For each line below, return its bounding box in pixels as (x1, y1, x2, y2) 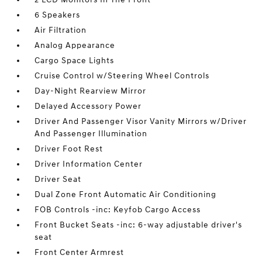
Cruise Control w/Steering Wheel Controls (35, 71, 210, 81)
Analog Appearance (35, 40, 116, 50)
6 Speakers (35, 10, 81, 20)
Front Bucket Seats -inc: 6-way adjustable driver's (35, 220, 243, 230)
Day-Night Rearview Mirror (35, 86, 147, 96)
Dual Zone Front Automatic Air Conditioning (35, 189, 217, 199)
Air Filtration (35, 25, 87, 35)
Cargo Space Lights (35, 56, 115, 65)
